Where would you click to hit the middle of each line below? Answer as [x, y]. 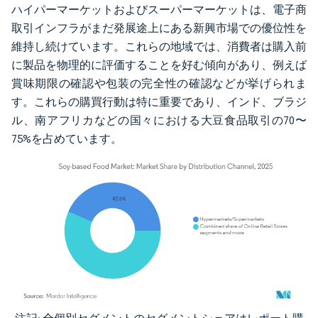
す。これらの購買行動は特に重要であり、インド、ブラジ [159, 102]
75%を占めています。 [67, 138]
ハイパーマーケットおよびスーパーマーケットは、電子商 [159, 9]
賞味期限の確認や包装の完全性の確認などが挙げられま [159, 83]
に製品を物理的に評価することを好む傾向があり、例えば [159, 65]
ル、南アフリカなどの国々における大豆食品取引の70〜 [159, 120]
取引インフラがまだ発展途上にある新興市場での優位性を [159, 28]
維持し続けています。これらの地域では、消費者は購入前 [159, 46]
